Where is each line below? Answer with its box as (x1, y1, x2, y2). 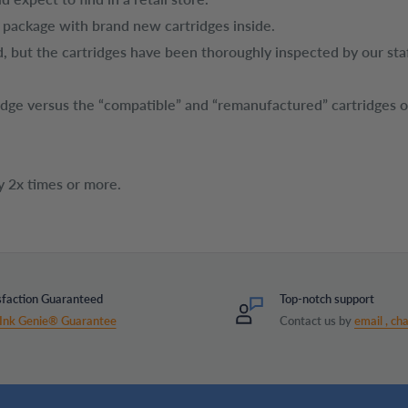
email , (354, 313, 391, 328)
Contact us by (280, 313, 354, 328)
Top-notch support (280, 291, 374, 306)
